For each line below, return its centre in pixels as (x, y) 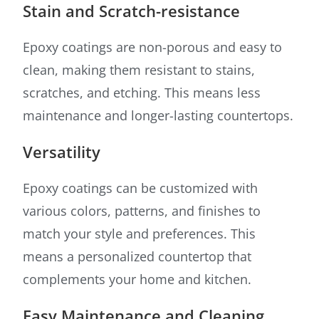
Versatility (62, 152)
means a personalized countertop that (137, 257)
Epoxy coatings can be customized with (141, 188)
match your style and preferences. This (140, 234)
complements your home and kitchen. (137, 279)
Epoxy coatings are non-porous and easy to (153, 47)
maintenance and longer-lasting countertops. (158, 116)
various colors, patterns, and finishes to (142, 211)
